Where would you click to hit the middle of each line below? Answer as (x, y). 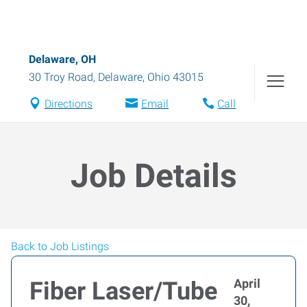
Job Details (153, 176)
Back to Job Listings (60, 246)
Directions (68, 104)
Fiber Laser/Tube (123, 291)
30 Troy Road (61, 77)
